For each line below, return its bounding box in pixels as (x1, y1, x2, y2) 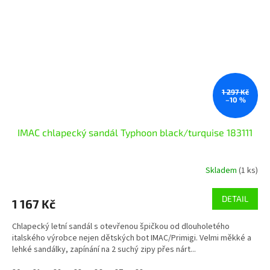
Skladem (206, 164, 239, 177)
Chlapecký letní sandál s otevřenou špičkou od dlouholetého (12, 221, 230, 233)
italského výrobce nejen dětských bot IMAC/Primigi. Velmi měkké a (12, 232, 251, 245)
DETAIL (222, 193, 248, 204)
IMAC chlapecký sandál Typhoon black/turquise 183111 (17, 127, 253, 139)
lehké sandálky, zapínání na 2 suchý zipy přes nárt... (12, 243, 196, 256)
